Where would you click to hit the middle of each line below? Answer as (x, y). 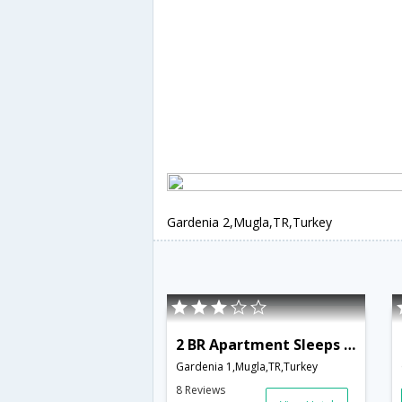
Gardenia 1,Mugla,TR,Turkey (247, 366)
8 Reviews (201, 389)
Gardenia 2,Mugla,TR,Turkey (249, 222)
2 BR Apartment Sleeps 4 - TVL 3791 (350, 344)
